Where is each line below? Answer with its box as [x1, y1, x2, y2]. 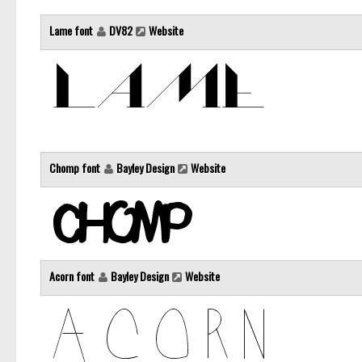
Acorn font [49, 267, 97, 285]
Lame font [49, 22, 95, 40]
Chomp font [49, 159, 103, 177]
